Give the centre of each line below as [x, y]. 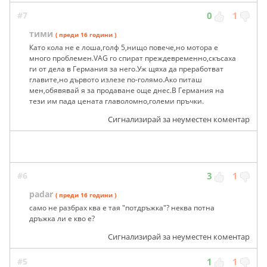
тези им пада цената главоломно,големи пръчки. [117, 101]
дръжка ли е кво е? [62, 219]
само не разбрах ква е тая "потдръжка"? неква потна [122, 208]
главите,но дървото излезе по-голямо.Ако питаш [116, 80]
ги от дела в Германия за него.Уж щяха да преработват [126, 69]
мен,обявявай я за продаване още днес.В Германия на [127, 91]
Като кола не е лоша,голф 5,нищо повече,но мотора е [124, 48]
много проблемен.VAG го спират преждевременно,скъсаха [133, 58]
